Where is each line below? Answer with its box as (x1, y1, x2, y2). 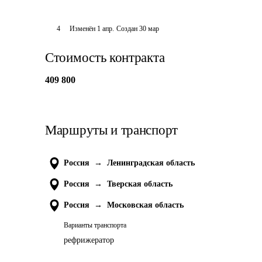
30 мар (139, 25, 159, 33)
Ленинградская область (107, 158, 195, 167)
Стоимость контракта (45, 50, 165, 65)
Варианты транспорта (64, 221, 126, 229)
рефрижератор (64, 236, 114, 244)
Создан (116, 25, 137, 33)
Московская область (107, 201, 184, 209)
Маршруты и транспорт (45, 123, 178, 137)
